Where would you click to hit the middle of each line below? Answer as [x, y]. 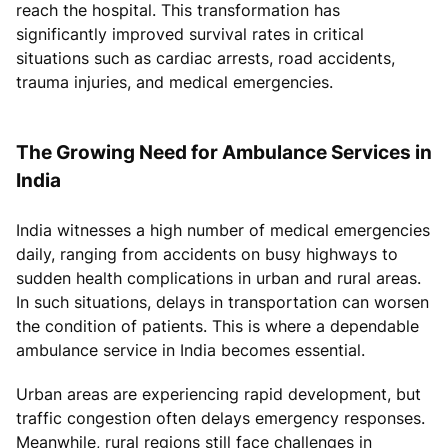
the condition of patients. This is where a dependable [217, 325]
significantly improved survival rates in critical [190, 33]
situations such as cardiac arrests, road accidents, [205, 57]
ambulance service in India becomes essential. [190, 349]
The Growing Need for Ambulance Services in [224, 151]
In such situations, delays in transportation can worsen [222, 301]
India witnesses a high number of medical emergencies [223, 229]
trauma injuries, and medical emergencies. [174, 81]
